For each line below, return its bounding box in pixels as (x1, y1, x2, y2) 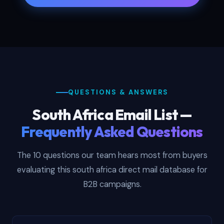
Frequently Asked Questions (21, 122, 203, 141)
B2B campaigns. (82, 179, 141, 190)
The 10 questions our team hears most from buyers (16, 150, 207, 161)
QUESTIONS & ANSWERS (67, 88, 168, 97)
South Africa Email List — (32, 105, 192, 124)
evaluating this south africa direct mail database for (16, 164, 207, 175)
